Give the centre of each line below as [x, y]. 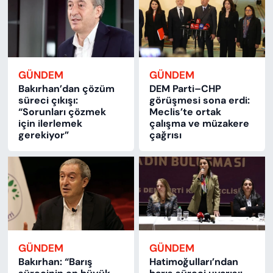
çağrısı [166, 135]
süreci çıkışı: [48, 101]
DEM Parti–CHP [186, 89]
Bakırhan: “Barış [55, 262]
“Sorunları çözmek [62, 112]
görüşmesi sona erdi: [200, 101]
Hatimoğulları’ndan [194, 262]
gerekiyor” [43, 135]
